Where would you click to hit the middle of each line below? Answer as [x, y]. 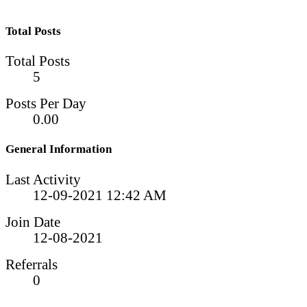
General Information [59, 149]
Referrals [32, 264]
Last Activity [43, 179]
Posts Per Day [46, 104]
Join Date [33, 222]
